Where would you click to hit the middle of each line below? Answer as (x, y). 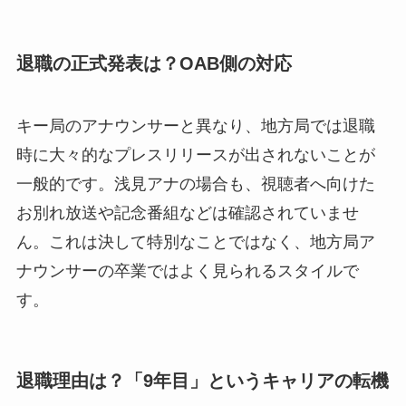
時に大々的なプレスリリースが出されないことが (195, 155)
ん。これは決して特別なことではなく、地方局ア (195, 242)
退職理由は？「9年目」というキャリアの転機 (202, 380)
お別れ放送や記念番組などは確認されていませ (187, 213)
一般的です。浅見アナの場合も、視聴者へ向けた (195, 184)
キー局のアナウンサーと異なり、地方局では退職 (195, 126)
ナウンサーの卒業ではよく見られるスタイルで (187, 271)
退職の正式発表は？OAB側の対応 (154, 64)
